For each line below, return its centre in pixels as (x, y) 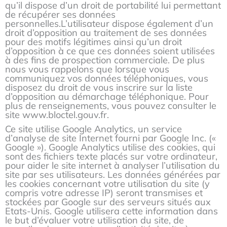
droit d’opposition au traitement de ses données (106, 32)
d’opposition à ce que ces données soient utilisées (110, 51)
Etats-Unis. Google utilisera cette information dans (111, 211)
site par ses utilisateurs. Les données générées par (113, 174)
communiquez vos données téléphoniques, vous (107, 78)
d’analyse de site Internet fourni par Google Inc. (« (110, 138)
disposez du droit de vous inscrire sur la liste (99, 87)
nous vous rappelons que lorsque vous (87, 69)
